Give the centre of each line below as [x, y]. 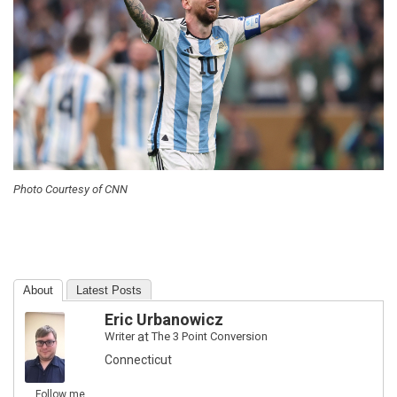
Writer [120, 337]
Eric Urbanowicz [164, 320]
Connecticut [138, 360]
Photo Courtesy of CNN [70, 190]
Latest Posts [109, 291]
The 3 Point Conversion [210, 337]
